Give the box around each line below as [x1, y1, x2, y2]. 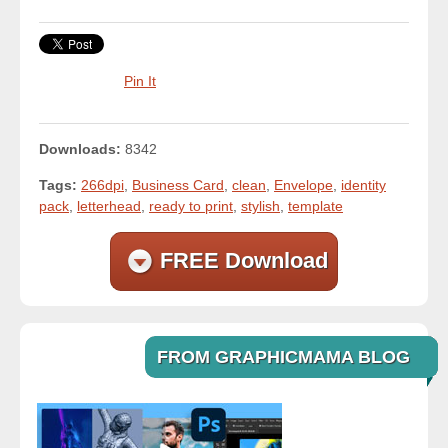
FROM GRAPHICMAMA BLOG [157, 346, 410, 367]
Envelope [274, 176, 333, 193]
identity [341, 176, 386, 193]
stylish [241, 197, 280, 214]
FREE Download [160, 247, 328, 273]
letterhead [77, 197, 141, 214]
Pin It [124, 72, 156, 89]
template [288, 197, 343, 214]
